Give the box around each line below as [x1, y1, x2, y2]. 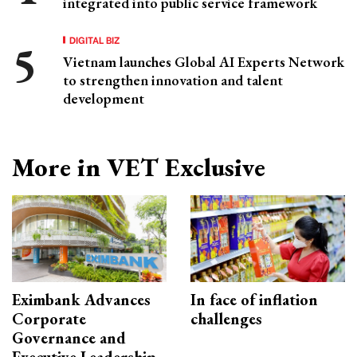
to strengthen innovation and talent [63, 70, 283, 89]
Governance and [12, 328, 126, 349]
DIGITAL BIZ [69, 32, 120, 46]
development [63, 88, 144, 108]
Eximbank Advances [12, 289, 151, 311]
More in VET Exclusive [12, 150, 265, 184]
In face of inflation [190, 289, 318, 311]
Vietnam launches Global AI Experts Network [63, 52, 344, 71]
